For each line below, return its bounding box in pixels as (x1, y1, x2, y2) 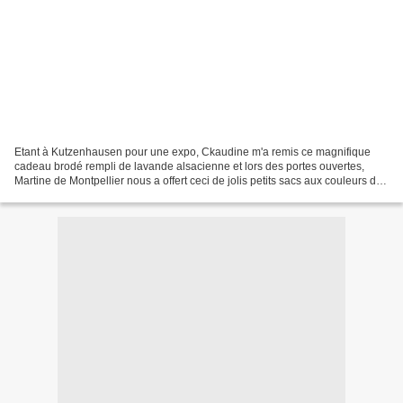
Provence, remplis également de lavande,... (14, 188, 226, 201)
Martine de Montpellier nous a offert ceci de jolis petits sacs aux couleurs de (14, 174, 382, 187)
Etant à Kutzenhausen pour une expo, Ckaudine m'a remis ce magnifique (14, 145, 371, 158)
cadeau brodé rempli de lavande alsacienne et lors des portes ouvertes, (14, 159, 364, 173)
